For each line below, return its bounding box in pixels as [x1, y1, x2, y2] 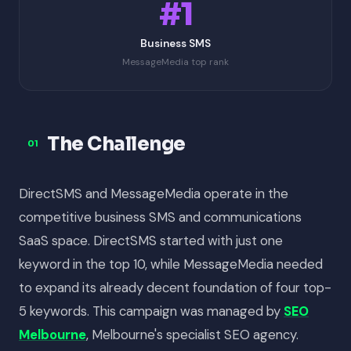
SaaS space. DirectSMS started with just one [19, 231, 283, 249]
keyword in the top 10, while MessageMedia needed [19, 255, 323, 273]
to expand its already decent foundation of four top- [19, 278, 331, 296]
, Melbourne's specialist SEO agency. [86, 325, 299, 343]
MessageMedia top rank [122, 55, 229, 68]
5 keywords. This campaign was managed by [19, 302, 284, 320]
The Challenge [47, 132, 186, 156]
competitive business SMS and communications [19, 208, 302, 226]
